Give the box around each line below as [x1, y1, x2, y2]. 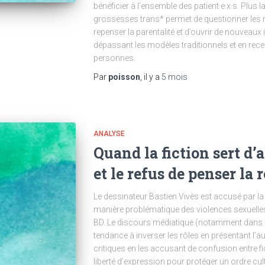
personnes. [93, 53, 135, 63]
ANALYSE [93, 130, 125, 138]
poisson [108, 72, 140, 82]
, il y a [140, 72, 161, 82]
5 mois [161, 72, 188, 82]
